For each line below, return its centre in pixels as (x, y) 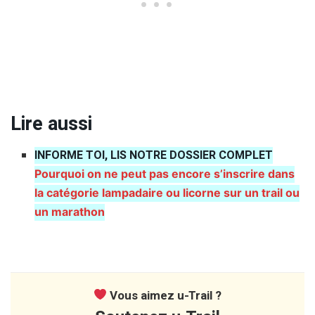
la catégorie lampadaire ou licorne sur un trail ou (167, 192)
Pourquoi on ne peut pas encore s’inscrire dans (165, 173)
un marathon (70, 211)
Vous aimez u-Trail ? (165, 295)
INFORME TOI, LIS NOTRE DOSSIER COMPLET (154, 155)
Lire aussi (51, 124)
